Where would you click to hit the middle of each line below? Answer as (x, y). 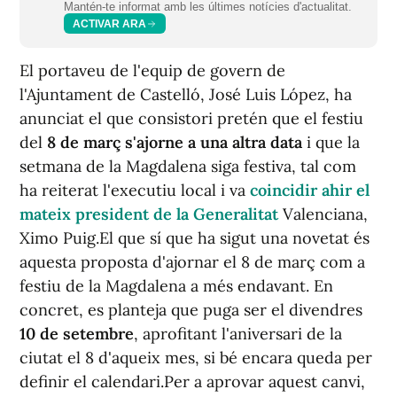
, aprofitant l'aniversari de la (238, 334)
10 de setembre (77, 334)
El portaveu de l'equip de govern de (152, 70)
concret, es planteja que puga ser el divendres (191, 310)
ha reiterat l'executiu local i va (135, 190)
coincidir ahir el (310, 190)
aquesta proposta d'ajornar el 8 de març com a (192, 262)
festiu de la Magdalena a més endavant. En (176, 286)
